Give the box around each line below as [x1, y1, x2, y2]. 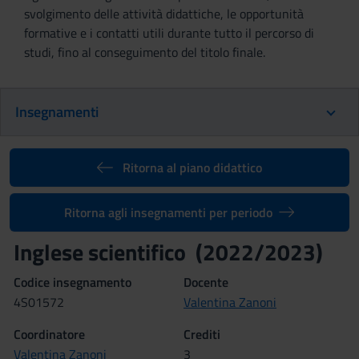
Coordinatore [14, 325, 85, 344]
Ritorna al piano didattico [122, 158, 262, 177]
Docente [184, 272, 228, 292]
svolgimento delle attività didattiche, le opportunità [24, 4, 304, 23]
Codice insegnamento [14, 272, 131, 292]
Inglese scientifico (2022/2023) [14, 235, 323, 269]
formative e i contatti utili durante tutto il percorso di [24, 23, 314, 42]
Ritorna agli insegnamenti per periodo [64, 203, 273, 222]
